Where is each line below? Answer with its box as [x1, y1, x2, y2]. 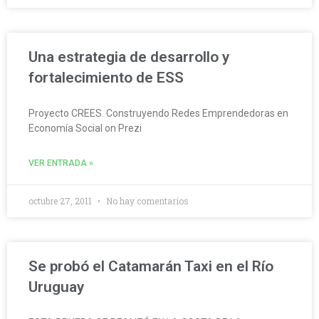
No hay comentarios [104, 195, 189, 207]
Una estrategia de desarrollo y [28, 48, 229, 66]
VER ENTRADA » [28, 158, 93, 169]
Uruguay [28, 278, 84, 296]
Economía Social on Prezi [28, 122, 142, 135]
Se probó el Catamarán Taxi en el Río [28, 258, 273, 276]
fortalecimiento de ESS [28, 69, 184, 87]
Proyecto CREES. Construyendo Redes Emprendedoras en [28, 108, 288, 120]
